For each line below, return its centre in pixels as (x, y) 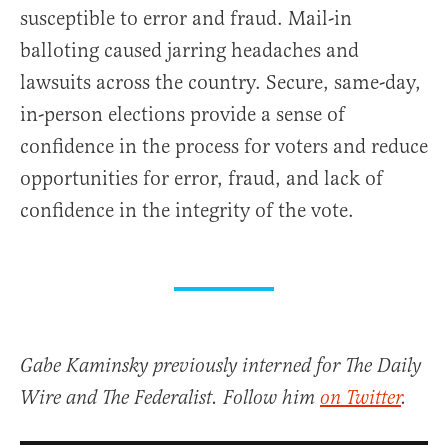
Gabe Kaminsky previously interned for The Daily (220, 367)
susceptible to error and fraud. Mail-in (186, 19)
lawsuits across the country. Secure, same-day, (220, 83)
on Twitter (360, 399)
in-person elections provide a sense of (182, 115)
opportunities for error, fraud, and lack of (201, 179)
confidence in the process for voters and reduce (224, 147)
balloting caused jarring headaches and (189, 51)
